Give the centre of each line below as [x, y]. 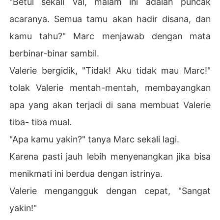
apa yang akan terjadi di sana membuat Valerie [110, 105]
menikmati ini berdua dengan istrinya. [86, 173]
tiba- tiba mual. [41, 122]
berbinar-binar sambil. [55, 53]
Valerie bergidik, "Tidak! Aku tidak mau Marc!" [110, 70]
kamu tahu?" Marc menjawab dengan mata [110, 36]
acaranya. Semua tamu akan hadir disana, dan [110, 19]
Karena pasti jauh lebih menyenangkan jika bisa [110, 156]
